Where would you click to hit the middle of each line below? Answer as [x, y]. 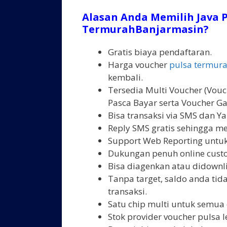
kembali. [125, 78]
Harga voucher [139, 65]
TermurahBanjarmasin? [145, 29]
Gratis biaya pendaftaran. [160, 52]
